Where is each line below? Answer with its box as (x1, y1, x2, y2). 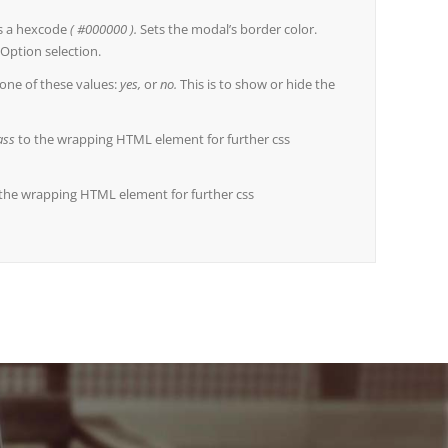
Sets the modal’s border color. (137, 19, 318, 38)
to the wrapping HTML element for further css (15, 129, 291, 148)
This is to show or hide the (180, 74, 336, 93)
